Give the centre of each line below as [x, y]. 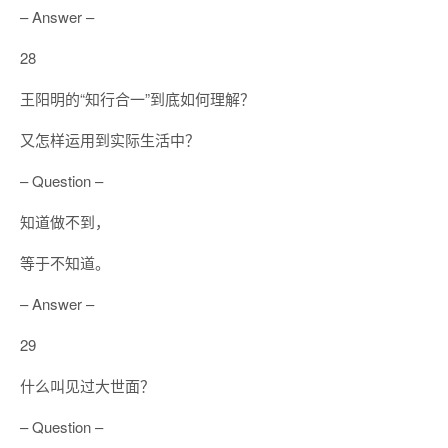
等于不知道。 [65, 262]
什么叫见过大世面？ [87, 385]
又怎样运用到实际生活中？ [110, 139]
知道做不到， [65, 221]
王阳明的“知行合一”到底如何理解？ [137, 98]
